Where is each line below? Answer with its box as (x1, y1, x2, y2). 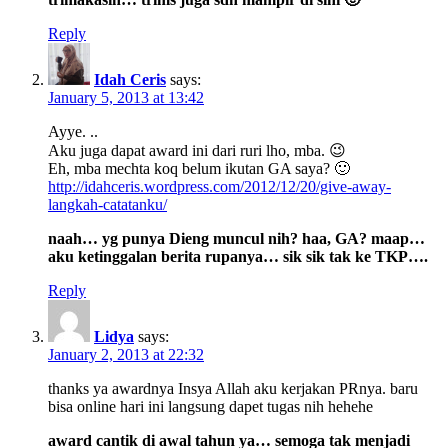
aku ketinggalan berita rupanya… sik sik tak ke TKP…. (48, 247, 428, 265)
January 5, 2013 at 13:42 (48, 88, 204, 106)
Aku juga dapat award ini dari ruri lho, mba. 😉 (48, 141, 346, 159)
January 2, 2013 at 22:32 (48, 345, 204, 363)
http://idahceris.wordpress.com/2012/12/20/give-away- (48, 177, 391, 195)
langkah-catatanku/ (48, 195, 167, 213)
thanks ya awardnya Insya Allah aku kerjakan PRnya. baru (48, 379, 418, 397)
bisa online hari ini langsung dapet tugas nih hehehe (48, 397, 373, 415)
